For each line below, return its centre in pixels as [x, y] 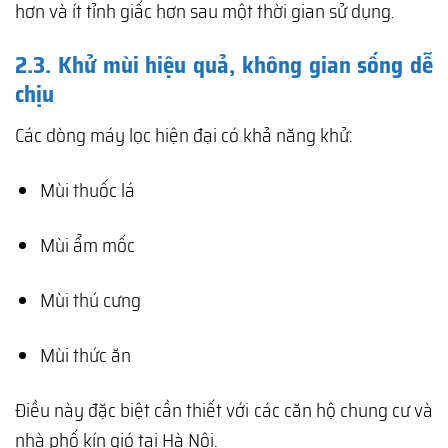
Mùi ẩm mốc [87, 245]
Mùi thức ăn [85, 355]
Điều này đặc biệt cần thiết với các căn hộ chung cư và [224, 410]
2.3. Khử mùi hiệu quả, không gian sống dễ [224, 64]
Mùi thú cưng [90, 300]
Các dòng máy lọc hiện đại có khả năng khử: [184, 135]
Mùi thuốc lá [87, 190]
